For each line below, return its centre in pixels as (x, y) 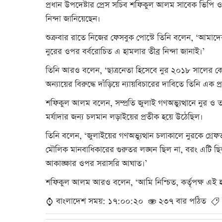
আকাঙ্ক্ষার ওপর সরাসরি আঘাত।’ (96, 164)
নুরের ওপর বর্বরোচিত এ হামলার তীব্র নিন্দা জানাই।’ (125, 52)
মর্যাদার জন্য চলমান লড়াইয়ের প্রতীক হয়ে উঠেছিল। (124, 117)
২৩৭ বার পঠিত (184, 201)
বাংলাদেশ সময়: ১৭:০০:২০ (101, 201)
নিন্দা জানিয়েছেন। (73, 19)
